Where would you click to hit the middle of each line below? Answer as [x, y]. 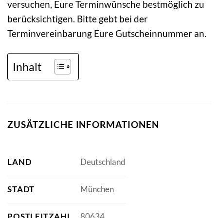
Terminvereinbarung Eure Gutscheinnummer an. [107, 34]
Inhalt [27, 66]
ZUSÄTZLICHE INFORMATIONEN [83, 125]
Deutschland [103, 162]
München [97, 189]
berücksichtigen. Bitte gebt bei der [78, 19]
